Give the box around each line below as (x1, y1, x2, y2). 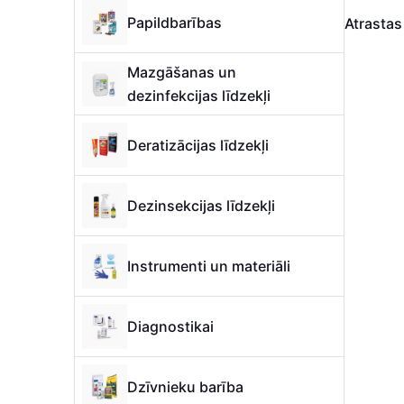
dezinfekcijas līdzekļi (127, 87, 271, 105)
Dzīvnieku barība (127, 378, 243, 396)
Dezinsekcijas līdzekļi (127, 197, 275, 215)
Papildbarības (127, 14, 222, 32)
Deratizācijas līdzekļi (127, 136, 269, 154)
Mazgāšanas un (127, 63, 236, 81)
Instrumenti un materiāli (127, 257, 290, 275)
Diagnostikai (127, 317, 214, 335)
